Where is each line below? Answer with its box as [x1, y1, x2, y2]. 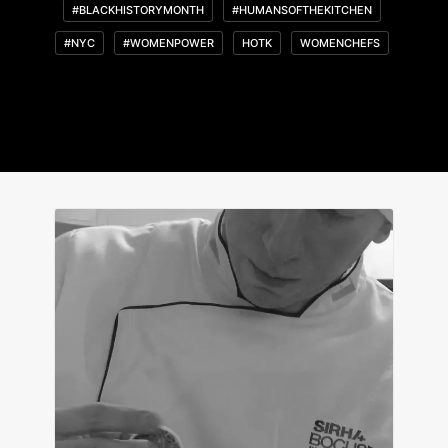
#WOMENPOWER [122, 36, 214, 50]
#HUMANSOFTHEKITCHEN [231, 3, 372, 17]
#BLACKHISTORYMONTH [71, 3, 204, 17]
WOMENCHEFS [299, 36, 380, 50]
